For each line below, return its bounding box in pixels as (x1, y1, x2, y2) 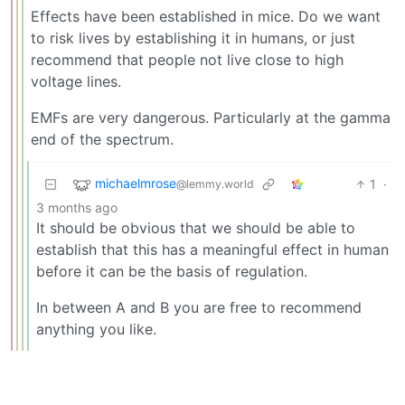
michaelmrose (95, 175, 176, 192)
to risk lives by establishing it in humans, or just (31, 28, 355, 47)
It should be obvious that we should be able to (36, 218, 355, 237)
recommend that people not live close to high (31, 50, 344, 69)
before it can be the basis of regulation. (36, 261, 307, 280)
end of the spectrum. (31, 129, 174, 148)
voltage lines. (31, 71, 121, 90)
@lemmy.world (176, 177, 254, 192)
